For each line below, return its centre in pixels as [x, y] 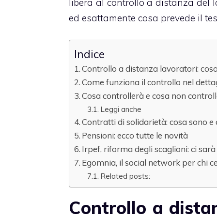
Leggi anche [121, 109]
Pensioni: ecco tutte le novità [135, 135]
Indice [89, 54]
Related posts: [125, 176]
